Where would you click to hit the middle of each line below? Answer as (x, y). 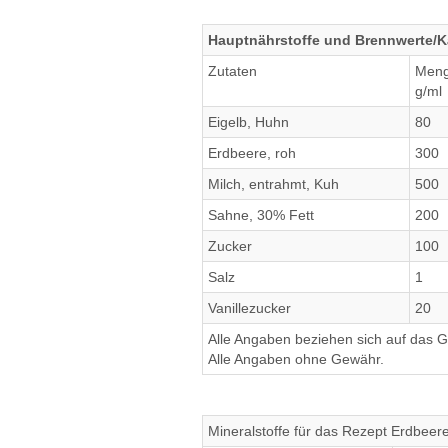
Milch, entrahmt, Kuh (273, 184)
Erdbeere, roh (252, 153)
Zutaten (232, 71)
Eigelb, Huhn (248, 122)
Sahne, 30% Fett (261, 215)
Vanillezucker (249, 308)
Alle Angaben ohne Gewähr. (296, 359)
